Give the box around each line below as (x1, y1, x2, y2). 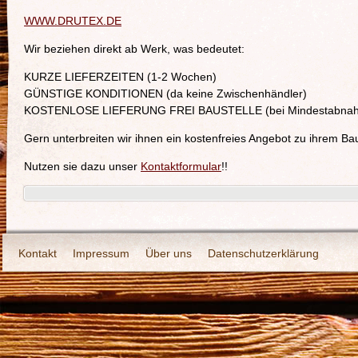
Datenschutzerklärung (208, 247, 319, 260)
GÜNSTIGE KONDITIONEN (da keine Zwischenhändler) (24, 87, 307, 100)
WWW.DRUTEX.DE (24, 14, 121, 27)
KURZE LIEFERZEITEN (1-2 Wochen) (24, 70, 217, 83)
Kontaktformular (141, 160, 221, 173)
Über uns (145, 247, 192, 260)
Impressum (73, 247, 129, 260)
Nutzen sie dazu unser (24, 160, 141, 173)
